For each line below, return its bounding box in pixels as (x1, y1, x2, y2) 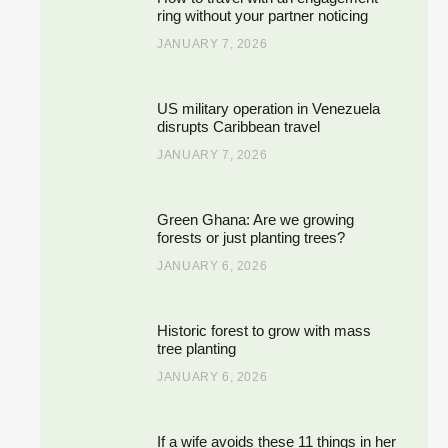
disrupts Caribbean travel (157, 117, 321, 135)
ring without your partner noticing (157, 6, 369, 24)
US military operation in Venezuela (157, 99, 381, 117)
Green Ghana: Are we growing (157, 210, 355, 228)
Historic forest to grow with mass (157, 321, 372, 339)
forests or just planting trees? (157, 228, 346, 246)
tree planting (157, 339, 237, 357)
